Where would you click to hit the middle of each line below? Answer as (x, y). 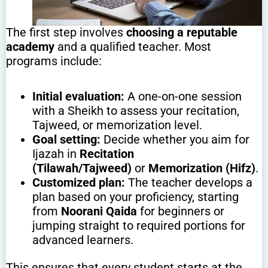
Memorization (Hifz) (202, 168)
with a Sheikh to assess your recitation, (135, 111)
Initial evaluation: (78, 97)
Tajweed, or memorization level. (117, 125)
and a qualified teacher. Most (133, 47)
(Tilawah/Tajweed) (82, 168)
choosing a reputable (182, 33)
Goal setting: (66, 140)
